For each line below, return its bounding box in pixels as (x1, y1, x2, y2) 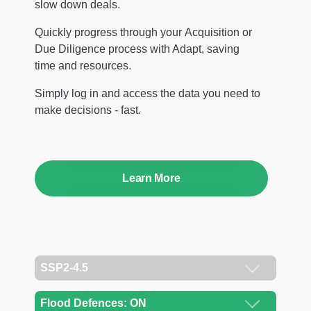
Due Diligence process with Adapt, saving (35, 42, 239, 55)
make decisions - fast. (35, 103, 141, 116)
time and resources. (35, 59, 131, 72)
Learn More (122, 171, 180, 184)
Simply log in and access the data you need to (35, 87, 260, 99)
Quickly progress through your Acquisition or (35, 26, 252, 38)
